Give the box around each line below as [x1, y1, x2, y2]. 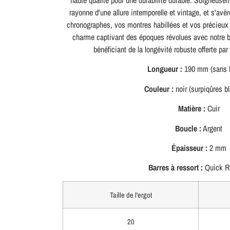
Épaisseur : [171, 142, 207, 154]
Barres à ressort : [148, 162, 203, 174]
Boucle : [175, 122, 201, 134]
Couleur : [144, 83, 174, 94]
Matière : [178, 103, 205, 114]
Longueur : [147, 63, 182, 75]
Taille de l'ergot [109, 189, 152, 200]
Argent [201, 122, 222, 134]
